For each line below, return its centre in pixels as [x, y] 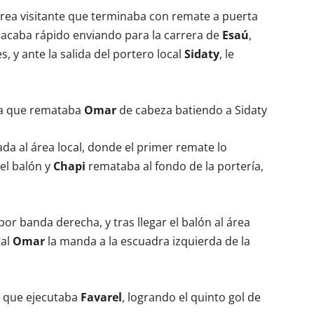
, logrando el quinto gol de [191, 297]
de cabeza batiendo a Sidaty [192, 110]
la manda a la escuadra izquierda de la [148, 241]
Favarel [101, 297]
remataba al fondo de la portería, [175, 166]
